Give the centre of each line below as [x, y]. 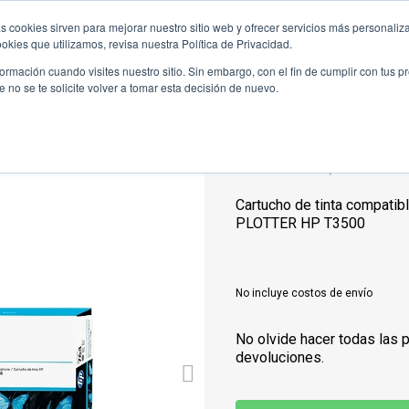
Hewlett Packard [168, 41]
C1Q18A [332, 169]
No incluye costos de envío [304, 293]
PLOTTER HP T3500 [301, 223]
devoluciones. [280, 357]
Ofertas [316, 41]
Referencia [269, 169]
